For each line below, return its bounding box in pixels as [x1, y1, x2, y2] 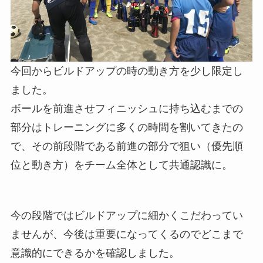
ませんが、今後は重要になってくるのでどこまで [10, 228, 243, 240]
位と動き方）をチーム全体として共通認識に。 [10, 159, 232, 171]
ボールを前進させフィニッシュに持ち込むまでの [10, 103, 243, 115]
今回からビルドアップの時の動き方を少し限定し [10, 65, 243, 77]
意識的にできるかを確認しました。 [10, 247, 180, 259]
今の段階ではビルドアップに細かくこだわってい [10, 209, 243, 221]
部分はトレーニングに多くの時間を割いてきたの [10, 122, 243, 134]
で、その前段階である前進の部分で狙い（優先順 [10, 140, 243, 153]
